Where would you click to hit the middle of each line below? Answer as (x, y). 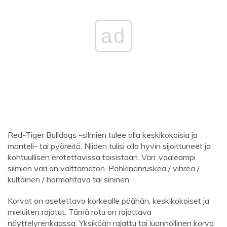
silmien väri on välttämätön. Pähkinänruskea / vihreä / (104, 168)
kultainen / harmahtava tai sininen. (69, 180)
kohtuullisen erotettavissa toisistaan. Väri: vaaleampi (102, 157)
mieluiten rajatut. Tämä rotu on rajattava (80, 212)
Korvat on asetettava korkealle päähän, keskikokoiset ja (108, 201)
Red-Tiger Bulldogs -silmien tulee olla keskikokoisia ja (103, 135)
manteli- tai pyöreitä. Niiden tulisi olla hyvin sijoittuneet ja (109, 146)
